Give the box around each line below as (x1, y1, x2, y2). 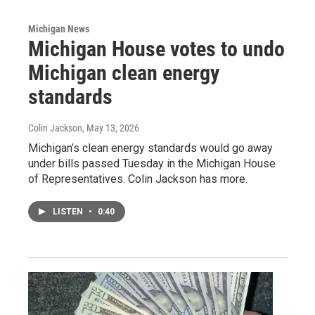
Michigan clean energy (28, 60, 219, 85)
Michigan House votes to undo (28, 36, 285, 61)
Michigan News (28, 22, 89, 34)
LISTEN (53, 206, 85, 217)
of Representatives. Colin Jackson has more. (28, 172, 247, 186)
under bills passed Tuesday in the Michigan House (28, 156, 276, 170)
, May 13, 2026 (82, 122, 139, 134)
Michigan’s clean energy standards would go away (28, 141, 273, 155)
